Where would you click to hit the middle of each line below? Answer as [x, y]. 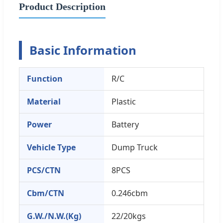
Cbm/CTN [46, 193]
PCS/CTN [44, 170]
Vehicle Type [51, 147]
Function [45, 78]
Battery [125, 124]
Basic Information [83, 50]
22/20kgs [129, 216]
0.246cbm [130, 193]
